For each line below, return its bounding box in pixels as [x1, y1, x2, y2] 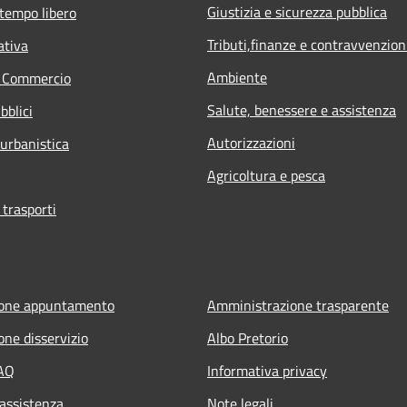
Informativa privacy [207, 359, 327, 382]
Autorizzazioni [207, 131, 295, 154]
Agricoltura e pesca [207, 164, 325, 186]
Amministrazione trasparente [207, 293, 389, 316]
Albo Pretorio [207, 326, 288, 349]
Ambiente [207, 65, 267, 88]
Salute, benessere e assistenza [207, 98, 396, 121]
